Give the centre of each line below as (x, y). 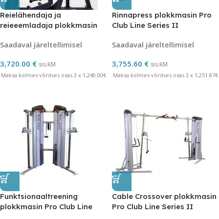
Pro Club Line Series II (153, 207)
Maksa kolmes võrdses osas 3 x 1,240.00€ (54, 75)
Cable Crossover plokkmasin (164, 196)
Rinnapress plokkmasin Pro (162, 15)
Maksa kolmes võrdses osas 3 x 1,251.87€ (165, 75)
